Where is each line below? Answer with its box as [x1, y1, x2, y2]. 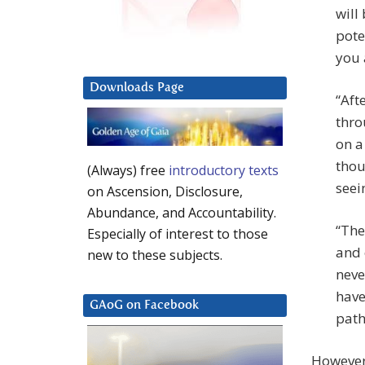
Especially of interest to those [87, 225, 268, 244]
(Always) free [87, 161, 169, 180]
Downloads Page [90, 81, 184, 95]
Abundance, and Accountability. [87, 204, 276, 222]
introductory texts [169, 161, 279, 180]
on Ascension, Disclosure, [87, 182, 243, 201]
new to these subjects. [87, 246, 222, 265]
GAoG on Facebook [90, 299, 199, 312]
